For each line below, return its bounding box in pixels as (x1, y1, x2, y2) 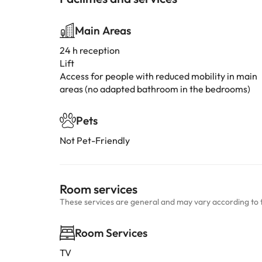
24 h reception (60, 44, 120, 56)
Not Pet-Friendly (60, 135, 130, 146)
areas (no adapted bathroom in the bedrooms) (60, 83, 250, 95)
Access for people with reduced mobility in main (60, 70, 257, 82)
